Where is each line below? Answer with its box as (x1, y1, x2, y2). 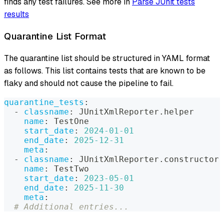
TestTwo (49, 163, 89, 173)
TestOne (49, 116, 89, 126)
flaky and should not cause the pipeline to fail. (4, 77, 173, 88)
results (4, 9, 29, 20)
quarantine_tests (4, 97, 84, 107)
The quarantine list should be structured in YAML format (4, 52, 210, 63)
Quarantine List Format (4, 29, 106, 42)
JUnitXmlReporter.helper (74, 106, 194, 116)
